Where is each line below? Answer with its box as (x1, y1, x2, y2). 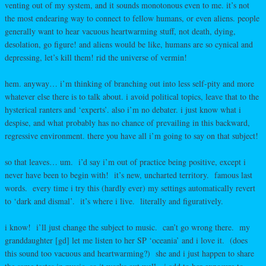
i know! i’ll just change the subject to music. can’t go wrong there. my (5, 221, 250, 233)
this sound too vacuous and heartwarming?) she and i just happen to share (5, 247, 254, 259)
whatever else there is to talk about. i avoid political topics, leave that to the (5, 90, 259, 102)
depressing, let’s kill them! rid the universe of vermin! (5, 51, 187, 63)
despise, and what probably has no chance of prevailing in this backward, (5, 116, 250, 128)
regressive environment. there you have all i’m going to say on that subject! (5, 129, 258, 141)
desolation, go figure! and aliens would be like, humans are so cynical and (5, 38, 253, 50)
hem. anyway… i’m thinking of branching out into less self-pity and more (5, 77, 254, 89)
